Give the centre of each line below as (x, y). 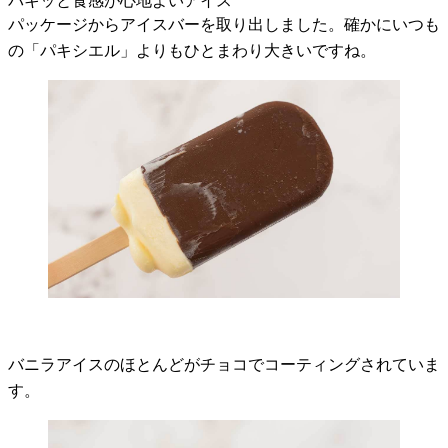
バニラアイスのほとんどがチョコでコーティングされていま (224, 364)
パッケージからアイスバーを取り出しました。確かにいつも (224, 24)
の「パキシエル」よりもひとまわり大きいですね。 (192, 50)
